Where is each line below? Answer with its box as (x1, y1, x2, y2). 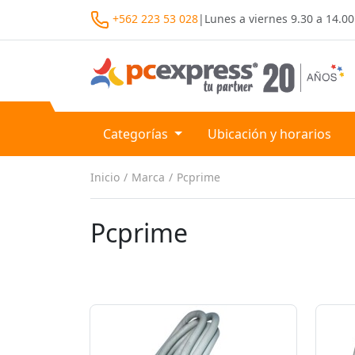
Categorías (103, 124, 171, 143)
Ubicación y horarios (207, 124, 331, 143)
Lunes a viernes (204, 10, 291, 26)
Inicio (90, 169, 120, 185)
